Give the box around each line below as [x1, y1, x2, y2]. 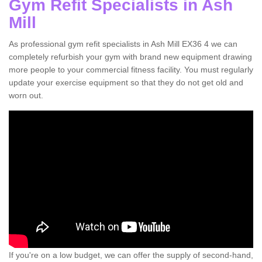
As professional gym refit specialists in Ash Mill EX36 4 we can [9, 39, 237, 49]
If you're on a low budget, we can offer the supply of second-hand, [9, 250, 253, 260]
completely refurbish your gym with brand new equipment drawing [9, 52, 252, 62]
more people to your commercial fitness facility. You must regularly [9, 65, 253, 75]
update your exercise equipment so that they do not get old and [9, 78, 243, 88]
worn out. [9, 91, 43, 101]
